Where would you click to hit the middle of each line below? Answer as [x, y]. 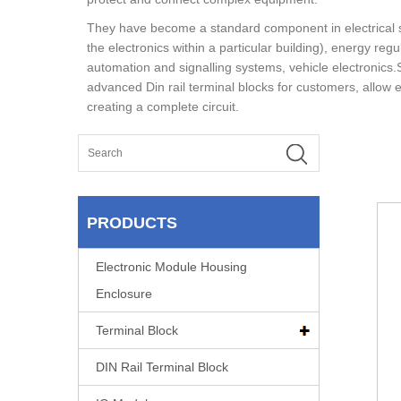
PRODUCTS [132, 223]
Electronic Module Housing [171, 267]
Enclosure [124, 294]
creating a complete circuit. [163, 107]
